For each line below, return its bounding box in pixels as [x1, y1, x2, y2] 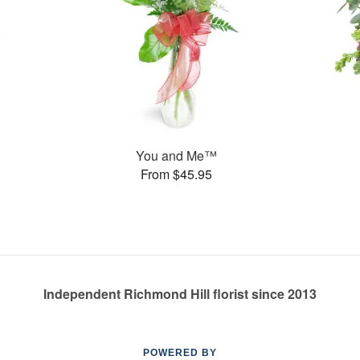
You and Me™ [135, 145, 217, 165]
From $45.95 [140, 164, 212, 183]
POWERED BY [143, 347, 217, 358]
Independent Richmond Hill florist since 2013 [43, 284, 317, 303]
